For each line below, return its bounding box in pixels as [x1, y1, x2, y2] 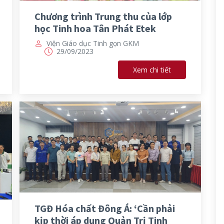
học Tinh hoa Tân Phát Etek [34, 22, 156, 35]
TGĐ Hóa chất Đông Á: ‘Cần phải [34, 202, 175, 215]
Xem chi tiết [132, 65, 171, 75]
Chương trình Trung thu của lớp [34, 10, 172, 23]
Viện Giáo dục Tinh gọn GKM [46, 38, 139, 48]
